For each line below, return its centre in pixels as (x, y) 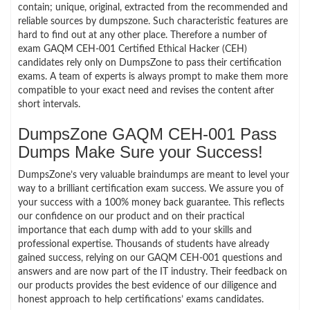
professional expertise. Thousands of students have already (144, 244)
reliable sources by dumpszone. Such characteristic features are (153, 21)
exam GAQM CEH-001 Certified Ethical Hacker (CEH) (133, 49)
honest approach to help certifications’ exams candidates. (141, 299)
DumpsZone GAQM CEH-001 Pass (147, 134)
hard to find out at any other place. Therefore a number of (143, 35)
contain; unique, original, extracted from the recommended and (153, 7)
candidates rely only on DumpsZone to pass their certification (150, 63)
